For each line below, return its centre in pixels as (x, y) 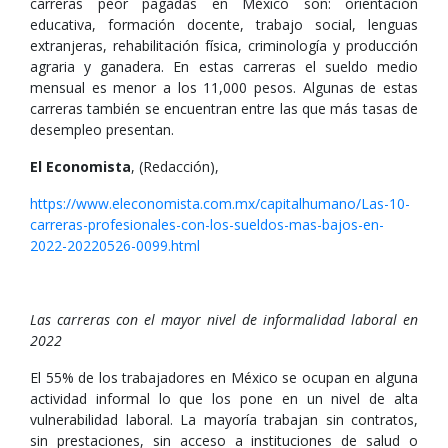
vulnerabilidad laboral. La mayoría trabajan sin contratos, (224, 419)
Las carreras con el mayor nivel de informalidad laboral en (224, 319)
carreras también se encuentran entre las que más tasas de (224, 108)
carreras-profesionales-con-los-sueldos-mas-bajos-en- (207, 224)
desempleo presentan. (102, 129)
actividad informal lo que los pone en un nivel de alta (224, 398)
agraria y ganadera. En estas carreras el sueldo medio (224, 66)
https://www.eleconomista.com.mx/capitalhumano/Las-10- (220, 203)
